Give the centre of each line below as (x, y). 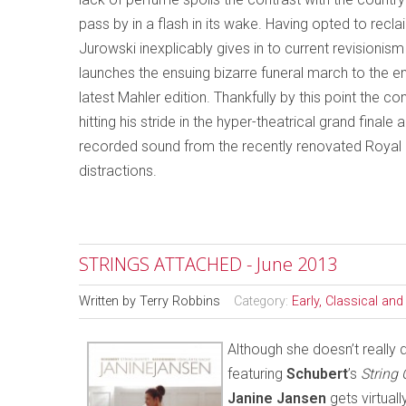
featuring (257, 374)
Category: (263, 301)
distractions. (118, 171)
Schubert (317, 374)
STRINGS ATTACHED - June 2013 (208, 264)
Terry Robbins (180, 301)
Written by (109, 301)
